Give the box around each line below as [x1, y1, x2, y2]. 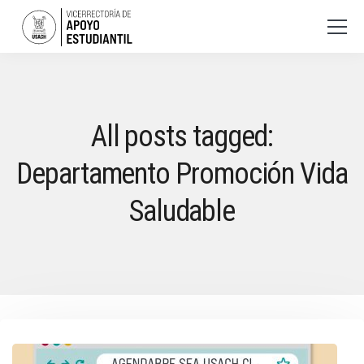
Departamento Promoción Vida [16, 157, 348, 191]
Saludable [128, 194, 236, 228]
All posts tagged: [90, 119, 274, 154]
